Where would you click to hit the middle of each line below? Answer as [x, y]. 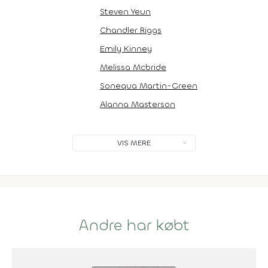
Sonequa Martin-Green [149, 86]
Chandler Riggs [131, 30]
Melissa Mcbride [133, 67]
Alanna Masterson [138, 104]
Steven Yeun [125, 11]
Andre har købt [134, 225]
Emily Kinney [126, 48]
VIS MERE [134, 143]
